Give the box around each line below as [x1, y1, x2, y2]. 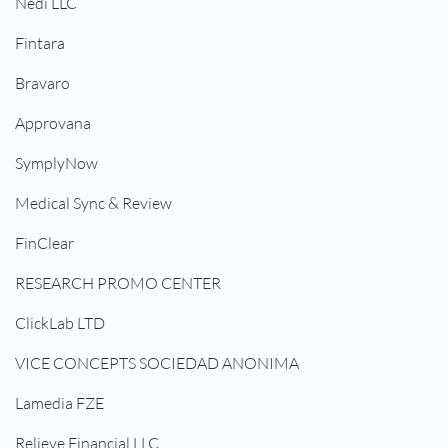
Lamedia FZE [15, 393, 104, 414]
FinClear [15, 233, 74, 254]
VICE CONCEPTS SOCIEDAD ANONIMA [15, 353, 299, 374]
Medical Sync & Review [15, 193, 172, 214]
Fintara [15, 33, 65, 54]
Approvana [15, 113, 91, 134]
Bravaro [15, 73, 70, 94]
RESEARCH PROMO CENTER [15, 273, 221, 294]
